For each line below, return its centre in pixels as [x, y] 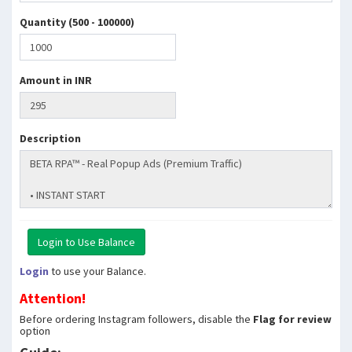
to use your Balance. [97, 271]
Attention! [53, 298]
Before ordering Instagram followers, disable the [136, 319]
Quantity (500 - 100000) [77, 22]
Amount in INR [56, 80]
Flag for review [292, 319]
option [35, 331]
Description [50, 138]
